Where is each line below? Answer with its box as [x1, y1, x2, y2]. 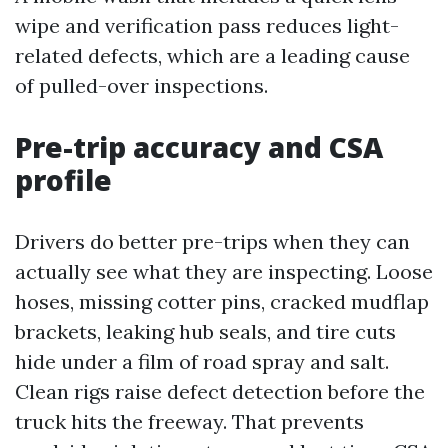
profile [15, 161, 112, 199]
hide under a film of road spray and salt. [15, 349, 389, 374]
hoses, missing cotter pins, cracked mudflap [15, 289, 429, 314]
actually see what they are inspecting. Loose [15, 259, 433, 284]
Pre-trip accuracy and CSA [15, 128, 383, 166]
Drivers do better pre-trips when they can [15, 229, 410, 254]
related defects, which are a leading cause [15, 43, 410, 68]
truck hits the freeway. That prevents [15, 409, 364, 434]
